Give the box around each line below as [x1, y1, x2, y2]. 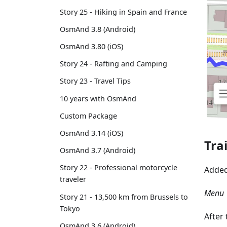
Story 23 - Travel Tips [60, 76, 131, 86]
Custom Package [60, 110, 117, 121]
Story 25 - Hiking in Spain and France [60, 7, 187, 17]
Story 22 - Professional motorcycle [60, 163, 177, 173]
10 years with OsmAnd [60, 93, 136, 103]
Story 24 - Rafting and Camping [60, 59, 167, 69]
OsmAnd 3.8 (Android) [60, 24, 135, 34]
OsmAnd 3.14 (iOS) [60, 128, 123, 138]
